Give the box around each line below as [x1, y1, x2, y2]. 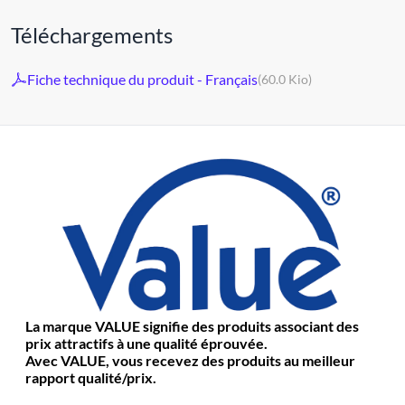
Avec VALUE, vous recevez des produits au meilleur [25, 351, 355, 369]
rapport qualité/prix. [25, 368, 156, 386]
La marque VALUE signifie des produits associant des [25, 316, 359, 334]
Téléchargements [11, 21, 173, 48]
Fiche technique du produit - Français [27, 71, 258, 88]
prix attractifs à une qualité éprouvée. [25, 334, 268, 352]
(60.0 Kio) [258, 71, 312, 87]
